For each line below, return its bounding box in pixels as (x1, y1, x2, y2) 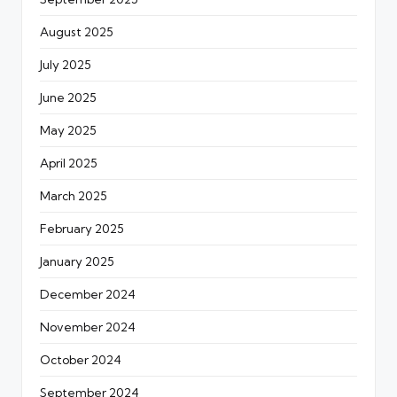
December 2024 (40, 286, 136, 301)
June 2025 (40, 90, 97, 105)
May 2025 (40, 122, 97, 137)
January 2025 (40, 253, 114, 269)
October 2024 (40, 352, 121, 367)
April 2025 (40, 155, 97, 170)
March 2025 (40, 188, 107, 203)
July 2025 (40, 57, 91, 72)
